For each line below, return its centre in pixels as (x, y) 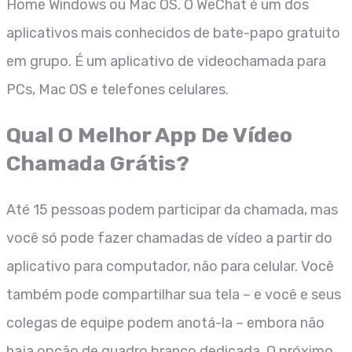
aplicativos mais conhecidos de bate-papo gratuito (173, 33)
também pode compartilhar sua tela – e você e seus (174, 294)
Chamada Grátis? (98, 164)
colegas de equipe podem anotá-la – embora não (165, 323)
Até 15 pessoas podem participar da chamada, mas (172, 209)
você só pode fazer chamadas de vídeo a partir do (169, 238)
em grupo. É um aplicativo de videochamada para (166, 61)
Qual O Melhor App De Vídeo (149, 136)
